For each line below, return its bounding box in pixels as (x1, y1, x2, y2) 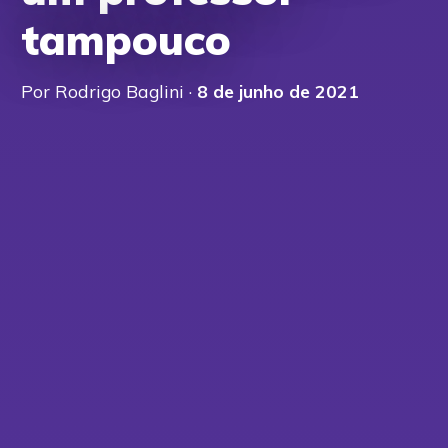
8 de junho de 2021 (197, 79, 359, 102)
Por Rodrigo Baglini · (21, 79, 197, 102)
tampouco (21, 12, 231, 66)
